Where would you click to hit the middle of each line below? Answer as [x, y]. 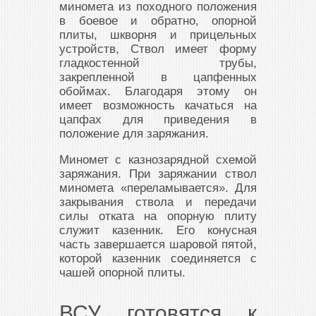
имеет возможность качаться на [158, 106]
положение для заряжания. [134, 134]
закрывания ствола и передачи [158, 202]
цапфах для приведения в [158, 120]
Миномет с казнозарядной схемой [158, 160]
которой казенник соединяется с [158, 259]
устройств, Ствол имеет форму [158, 49]
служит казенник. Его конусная [158, 231]
